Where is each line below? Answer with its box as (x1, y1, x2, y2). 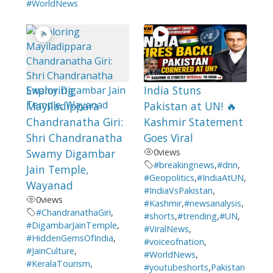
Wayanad (26, 177, 73, 193)
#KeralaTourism (26, 257, 90, 269)
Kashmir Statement (143, 114, 243, 129)
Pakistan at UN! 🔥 (143, 98, 237, 113)
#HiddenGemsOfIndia (26, 232, 113, 244)
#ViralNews (143, 222, 189, 235)
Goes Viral (143, 130, 193, 145)
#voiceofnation (143, 235, 204, 247)
